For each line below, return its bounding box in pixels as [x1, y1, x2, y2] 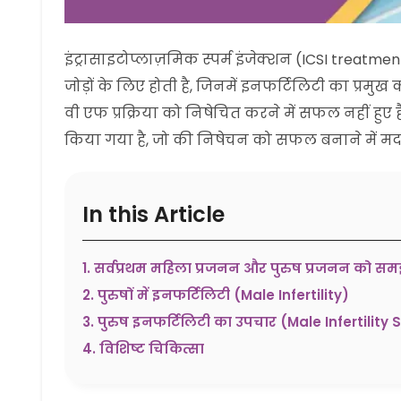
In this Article [82, 200, 225, 229]
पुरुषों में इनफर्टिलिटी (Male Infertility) [98, 286, 349, 304]
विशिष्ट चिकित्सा [99, 339, 204, 358]
